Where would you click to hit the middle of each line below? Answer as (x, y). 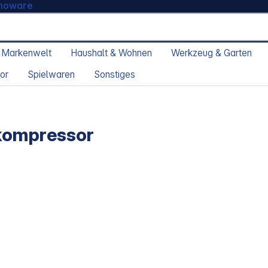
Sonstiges (115, 75)
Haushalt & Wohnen (111, 53)
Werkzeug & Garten (211, 53)
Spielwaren (51, 75)
